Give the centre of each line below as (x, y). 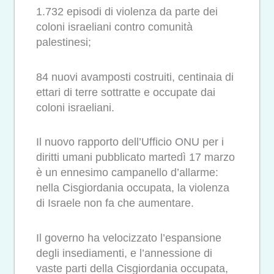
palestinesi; (64, 43)
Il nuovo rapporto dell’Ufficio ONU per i (130, 142)
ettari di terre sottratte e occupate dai (126, 92)
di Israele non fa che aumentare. (115, 203)
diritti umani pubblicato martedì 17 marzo (135, 157)
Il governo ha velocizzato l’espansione (129, 238)
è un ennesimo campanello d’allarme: (127, 173)
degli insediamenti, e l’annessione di (124, 253)
